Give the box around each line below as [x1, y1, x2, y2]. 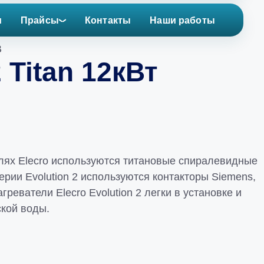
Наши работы [150, 15, 215, 25]
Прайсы [20, 15, 59, 25]
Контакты [84, 15, 131, 25]
